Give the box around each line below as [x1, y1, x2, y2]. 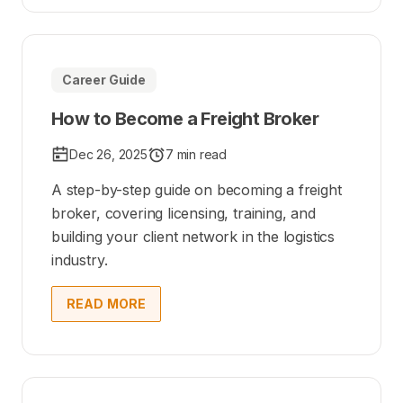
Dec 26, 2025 [69, 146, 148, 162]
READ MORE [67, 295, 147, 311]
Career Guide [62, 71, 146, 87]
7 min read [165, 146, 228, 162]
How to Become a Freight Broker [51, 107, 318, 130]
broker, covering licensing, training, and [51, 203, 316, 222]
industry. [51, 250, 108, 269]
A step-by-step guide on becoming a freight [51, 180, 342, 199]
